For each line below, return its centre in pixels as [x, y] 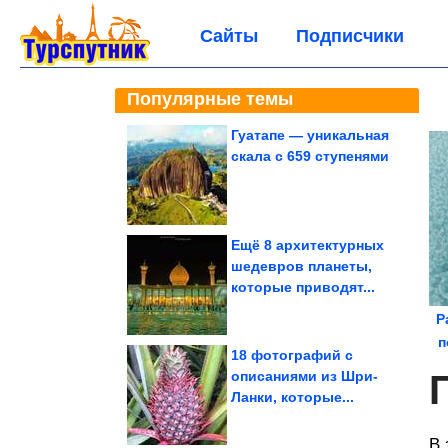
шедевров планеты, [301, 266]
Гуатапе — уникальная [310, 135]
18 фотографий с [292, 355]
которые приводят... [303, 287]
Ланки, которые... [292, 397]
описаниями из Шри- [304, 376]
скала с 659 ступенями [310, 156]
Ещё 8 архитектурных [307, 245]
